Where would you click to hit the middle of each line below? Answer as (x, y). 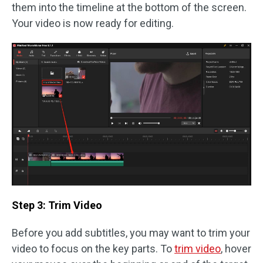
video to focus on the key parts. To (93, 249)
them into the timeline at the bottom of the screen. (129, 7)
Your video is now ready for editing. (93, 23)
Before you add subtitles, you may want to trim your (131, 233)
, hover (236, 249)
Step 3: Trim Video (57, 205)
